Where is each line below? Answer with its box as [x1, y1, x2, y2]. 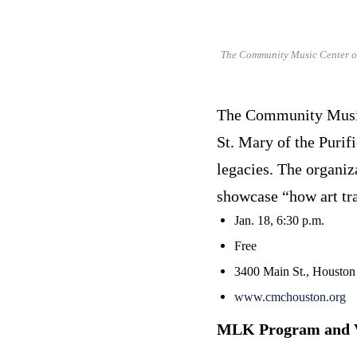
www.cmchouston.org [234, 289, 346, 304]
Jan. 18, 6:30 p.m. [234, 213, 324, 227]
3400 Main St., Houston [234, 264, 355, 278]
